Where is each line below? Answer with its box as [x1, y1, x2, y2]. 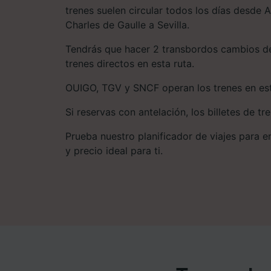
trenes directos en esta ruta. [65, 57, 194, 70]
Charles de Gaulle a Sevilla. [65, 18, 189, 31]
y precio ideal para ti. [65, 144, 163, 157]
